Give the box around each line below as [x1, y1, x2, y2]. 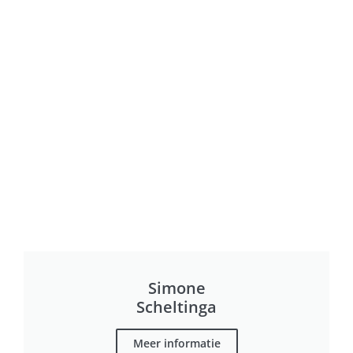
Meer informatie [132, 336, 221, 351]
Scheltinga [136, 296, 217, 318]
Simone [147, 277, 206, 299]
